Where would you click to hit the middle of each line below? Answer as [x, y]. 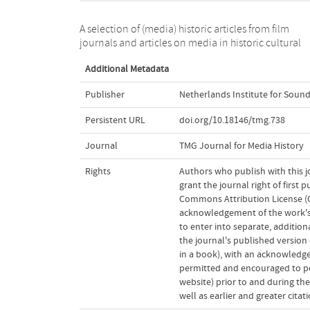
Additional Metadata [127, 69]
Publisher [104, 94]
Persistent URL [115, 120]
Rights [98, 171]
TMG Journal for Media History [241, 146]
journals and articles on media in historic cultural [190, 43]
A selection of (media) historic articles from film [184, 29]
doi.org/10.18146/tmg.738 [232, 120]
